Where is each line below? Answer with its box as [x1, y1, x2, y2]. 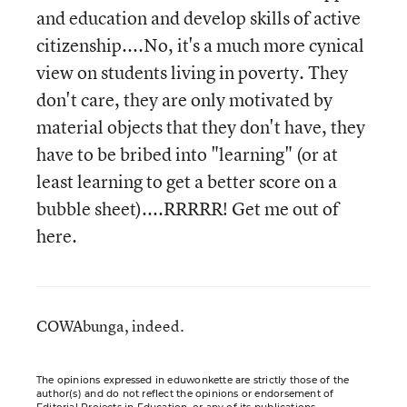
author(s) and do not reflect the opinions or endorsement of [36, 388, 334, 400]
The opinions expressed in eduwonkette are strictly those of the [36, 374, 350, 386]
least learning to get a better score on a [36, 169, 337, 194]
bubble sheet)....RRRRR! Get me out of [36, 196, 339, 221]
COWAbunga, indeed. [36, 315, 184, 336]
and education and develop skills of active [36, 5, 361, 30]
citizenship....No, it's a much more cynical [36, 33, 364, 57]
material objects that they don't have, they [36, 114, 365, 139]
